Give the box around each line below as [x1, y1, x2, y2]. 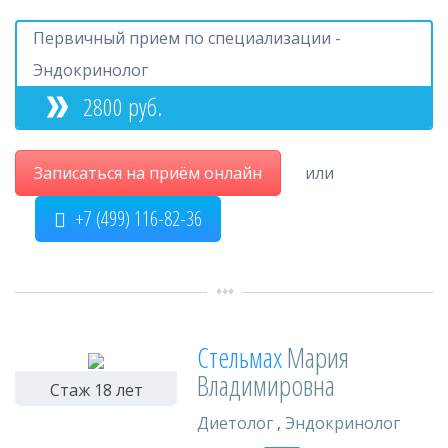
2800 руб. [78, 90, 162, 123]
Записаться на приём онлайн [34, 162, 262, 184]
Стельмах [197, 338, 287, 376]
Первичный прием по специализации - [33, 27, 341, 49]
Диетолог [197, 412, 273, 434]
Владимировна [197, 366, 335, 404]
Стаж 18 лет [49, 379, 143, 401]
